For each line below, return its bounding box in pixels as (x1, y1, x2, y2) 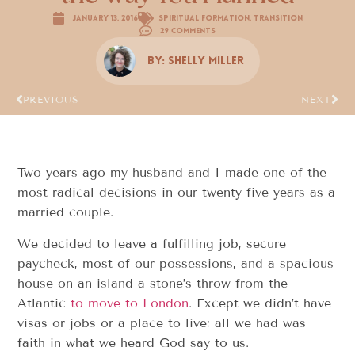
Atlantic (17, 295, 71, 311)
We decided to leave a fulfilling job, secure (17, 235, 287, 251)
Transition (254, 13, 303, 23)
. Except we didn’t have (189, 295, 332, 311)
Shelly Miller (167, 55, 244, 67)
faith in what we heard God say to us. (17, 334, 250, 350)
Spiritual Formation (158, 13, 250, 23)
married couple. (17, 204, 114, 220)
